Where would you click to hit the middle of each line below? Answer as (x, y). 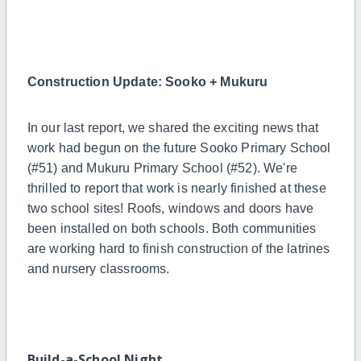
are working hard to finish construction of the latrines (178, 248)
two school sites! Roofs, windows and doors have (170, 208)
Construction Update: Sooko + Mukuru (147, 81)
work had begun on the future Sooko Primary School (179, 147)
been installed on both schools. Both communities (172, 228)
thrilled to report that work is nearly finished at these (176, 188)
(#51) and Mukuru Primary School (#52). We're (162, 168)
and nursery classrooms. (100, 268)
